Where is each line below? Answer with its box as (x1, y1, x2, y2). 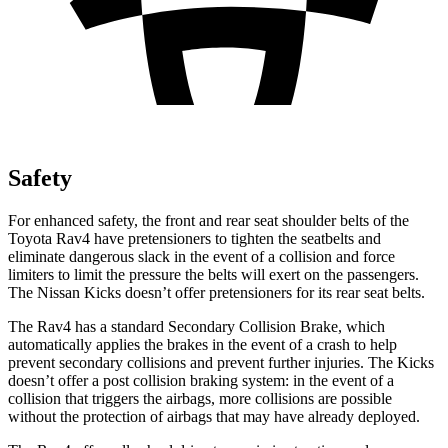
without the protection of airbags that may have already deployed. (8, 407, 420, 425)
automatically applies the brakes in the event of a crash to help (8, 335, 397, 353)
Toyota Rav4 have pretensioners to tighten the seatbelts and (8, 229, 381, 247)
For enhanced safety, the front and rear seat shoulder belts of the (8, 211, 409, 229)
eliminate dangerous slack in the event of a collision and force (8, 247, 395, 265)
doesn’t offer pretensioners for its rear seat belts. (121, 283, 425, 301)
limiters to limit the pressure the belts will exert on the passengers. (8, 265, 419, 283)
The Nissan (8, 283, 84, 301)
